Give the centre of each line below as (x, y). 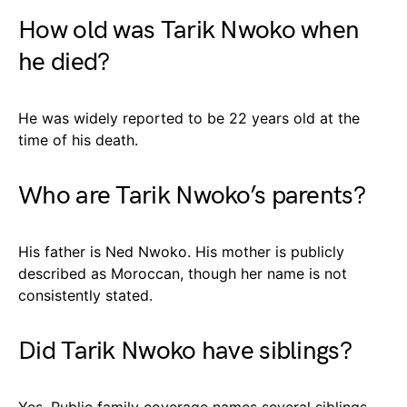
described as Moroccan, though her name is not (183, 273)
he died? (64, 62)
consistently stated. (85, 295)
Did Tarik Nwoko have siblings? (185, 351)
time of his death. (78, 139)
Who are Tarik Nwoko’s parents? (192, 195)
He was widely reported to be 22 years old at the (189, 118)
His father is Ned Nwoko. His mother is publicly (181, 251)
